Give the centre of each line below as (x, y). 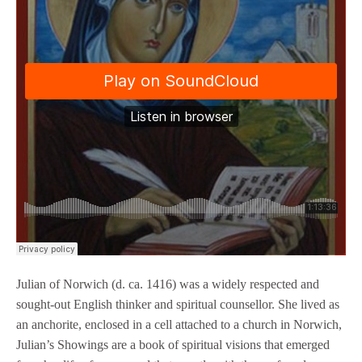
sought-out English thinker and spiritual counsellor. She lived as (178, 305)
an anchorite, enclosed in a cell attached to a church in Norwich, (179, 325)
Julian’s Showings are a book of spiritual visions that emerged (173, 345)
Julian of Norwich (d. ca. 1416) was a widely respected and (168, 284)
